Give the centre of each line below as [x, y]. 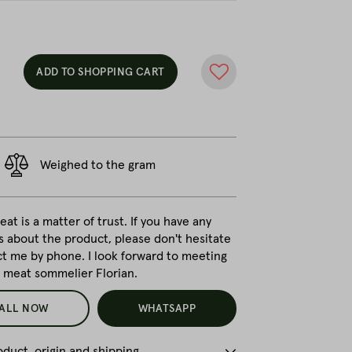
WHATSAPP [167, 309]
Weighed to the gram [98, 165]
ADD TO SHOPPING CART [101, 72]
